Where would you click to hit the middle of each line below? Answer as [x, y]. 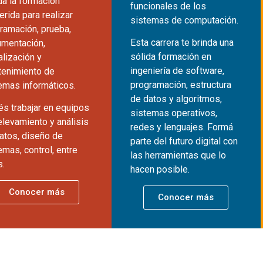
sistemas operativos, [173, 113]
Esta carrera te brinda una [182, 43]
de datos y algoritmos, [176, 99]
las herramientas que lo [178, 156]
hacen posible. [160, 170]
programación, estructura [181, 85]
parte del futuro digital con [184, 141]
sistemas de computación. [184, 20]
